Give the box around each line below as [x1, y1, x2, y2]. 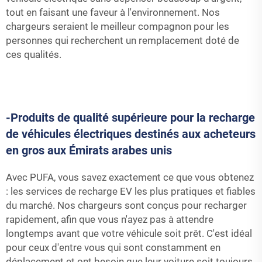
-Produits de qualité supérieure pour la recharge [6, 111, 255, 125]
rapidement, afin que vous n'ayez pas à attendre [6, 213, 213, 225]
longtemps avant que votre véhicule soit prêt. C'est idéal [6, 227, 252, 239]
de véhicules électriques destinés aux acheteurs [6, 127, 256, 141]
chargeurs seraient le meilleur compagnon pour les [6, 20, 229, 32]
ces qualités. [6, 49, 61, 60]
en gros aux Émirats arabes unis [6, 143, 172, 157]
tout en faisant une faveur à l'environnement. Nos [6, 6, 220, 18]
